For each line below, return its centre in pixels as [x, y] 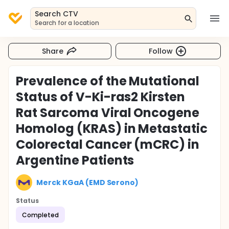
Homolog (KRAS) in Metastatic [112, 129]
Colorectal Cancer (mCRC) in [108, 144]
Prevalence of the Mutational [108, 81]
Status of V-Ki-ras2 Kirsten [101, 97]
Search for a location [67, 23]
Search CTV [56, 14]
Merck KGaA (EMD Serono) [88, 182]
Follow [161, 51]
